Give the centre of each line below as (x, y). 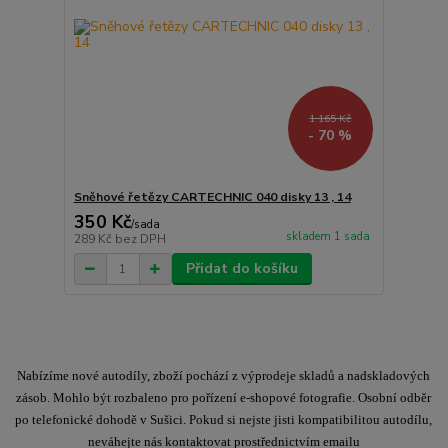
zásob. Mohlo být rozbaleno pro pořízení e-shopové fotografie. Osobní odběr (224, 397)
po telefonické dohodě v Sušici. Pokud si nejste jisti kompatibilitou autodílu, (224, 419)
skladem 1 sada (327, 237)
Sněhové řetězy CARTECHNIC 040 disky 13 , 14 (212, 197)
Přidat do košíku (241, 269)
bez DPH (140, 239)
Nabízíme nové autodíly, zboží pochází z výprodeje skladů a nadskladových (224, 375)
